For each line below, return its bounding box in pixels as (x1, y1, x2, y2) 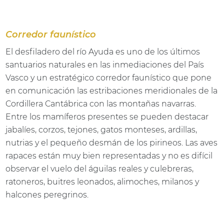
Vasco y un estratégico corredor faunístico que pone (5, 72, 212, 82)
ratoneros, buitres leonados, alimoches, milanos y (5, 176, 199, 186)
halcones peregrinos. (5, 189, 89, 199)
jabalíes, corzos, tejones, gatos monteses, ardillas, (5, 124, 197, 134)
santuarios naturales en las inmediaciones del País (5, 59, 204, 69)
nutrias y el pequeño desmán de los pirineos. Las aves (5, 137, 218, 147)
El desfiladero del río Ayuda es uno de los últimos (5, 46, 200, 56)
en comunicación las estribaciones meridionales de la (5, 85, 218, 95)
